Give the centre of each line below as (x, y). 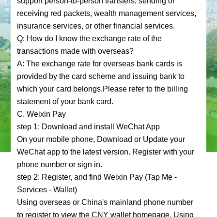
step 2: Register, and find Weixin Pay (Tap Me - (97, 177)
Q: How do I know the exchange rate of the (89, 39)
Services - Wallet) (47, 190)
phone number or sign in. (59, 164)
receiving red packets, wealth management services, (106, 13)
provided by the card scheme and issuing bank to (101, 76)
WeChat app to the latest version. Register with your (105, 152)
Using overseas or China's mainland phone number (105, 202)
